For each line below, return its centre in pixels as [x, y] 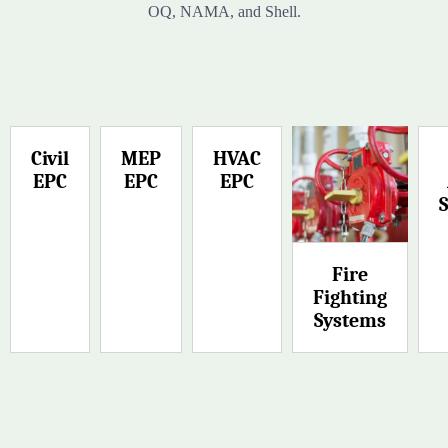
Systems [350, 321]
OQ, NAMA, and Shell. [224, 12]
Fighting [350, 298]
